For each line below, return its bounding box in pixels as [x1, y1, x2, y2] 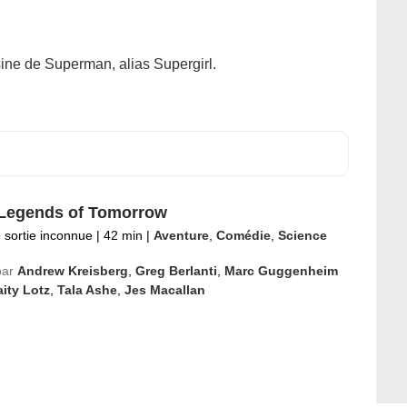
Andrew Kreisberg [16, 263, 128, 278]
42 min [99, 228, 146, 243]
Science [277, 228, 327, 243]
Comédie [215, 228, 271, 243]
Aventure [153, 228, 209, 243]
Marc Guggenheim [223, 263, 338, 278]
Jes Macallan [124, 283, 205, 297]
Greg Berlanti [134, 263, 217, 278]
